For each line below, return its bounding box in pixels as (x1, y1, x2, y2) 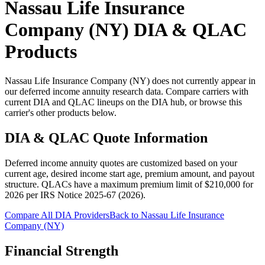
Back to (109, 209, 141, 220)
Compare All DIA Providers (5, 209, 109, 220)
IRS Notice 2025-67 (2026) (40, 189, 143, 200)
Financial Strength (5, 243, 118, 258)
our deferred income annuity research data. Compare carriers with (5, 86, 248, 96)
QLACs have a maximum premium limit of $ (41, 179, 209, 189)
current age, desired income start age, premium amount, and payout (5, 168, 254, 179)
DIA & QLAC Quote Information (5, 130, 208, 146)
